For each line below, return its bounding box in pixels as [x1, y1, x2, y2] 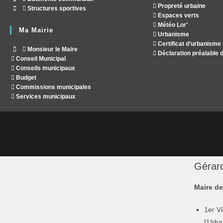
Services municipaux [14, 93, 76, 101]
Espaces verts [156, 12, 199, 19]
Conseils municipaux [14, 65, 75, 72]
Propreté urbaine [156, 2, 206, 10]
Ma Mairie [19, 26, 53, 34]
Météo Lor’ [156, 21, 188, 29]
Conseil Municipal [14, 55, 66, 63]
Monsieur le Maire [25, 46, 78, 53]
